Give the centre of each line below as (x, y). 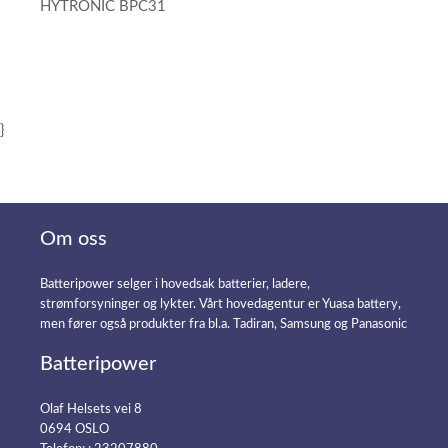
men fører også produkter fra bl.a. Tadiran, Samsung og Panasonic (223, 325)
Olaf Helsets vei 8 (91, 410)
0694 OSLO (74, 430)
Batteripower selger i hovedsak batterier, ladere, (175, 285)
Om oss (73, 239)
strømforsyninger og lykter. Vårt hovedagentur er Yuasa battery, (220, 305)
